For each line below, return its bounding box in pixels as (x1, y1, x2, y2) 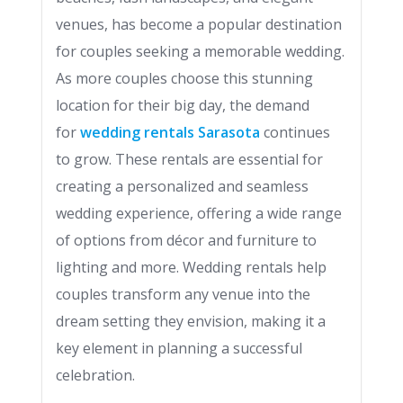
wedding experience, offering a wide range (56, 203, 342, 223)
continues (260, 122, 330, 142)
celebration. (56, 365, 135, 385)
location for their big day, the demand (56, 95, 309, 115)
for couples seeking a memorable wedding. (56, 41, 345, 61)
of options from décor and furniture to (56, 230, 317, 250)
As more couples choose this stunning (56, 68, 313, 88)
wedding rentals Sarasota (80, 122, 260, 142)
